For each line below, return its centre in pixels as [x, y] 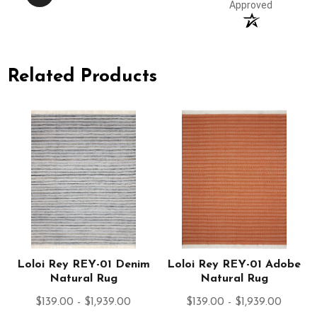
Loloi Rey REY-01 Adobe [234, 265]
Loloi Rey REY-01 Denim [83, 265]
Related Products [83, 76]
